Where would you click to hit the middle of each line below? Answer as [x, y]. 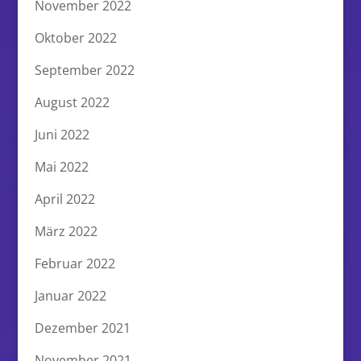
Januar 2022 [70, 295]
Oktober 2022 [75, 37]
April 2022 [64, 199]
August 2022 [72, 102]
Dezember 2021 [82, 328]
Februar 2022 [75, 263]
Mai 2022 [61, 166]
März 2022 [66, 231]
